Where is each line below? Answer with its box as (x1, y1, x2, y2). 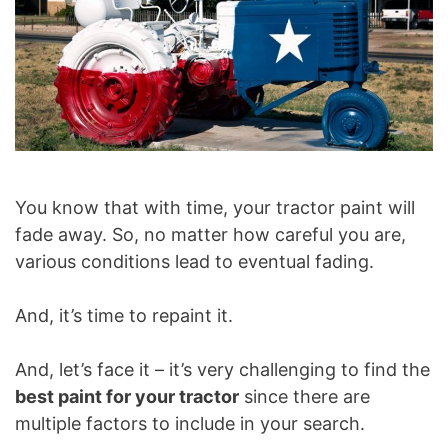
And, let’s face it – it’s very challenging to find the (15, 359, 430, 381)
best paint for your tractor (15, 386, 239, 408)
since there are (239, 386, 370, 408)
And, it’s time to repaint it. (15, 305, 233, 327)
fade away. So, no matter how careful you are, (15, 224, 406, 246)
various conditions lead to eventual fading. (15, 251, 374, 273)
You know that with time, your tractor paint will (15, 197, 415, 219)
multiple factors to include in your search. (15, 413, 365, 435)
